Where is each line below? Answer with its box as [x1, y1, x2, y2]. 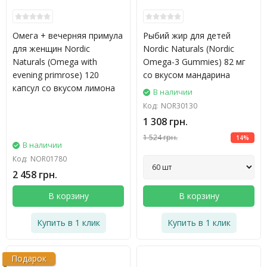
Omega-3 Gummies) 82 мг [143, 56, 246, 67]
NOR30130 [161, 101, 197, 111]
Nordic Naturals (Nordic [143, 43, 234, 54]
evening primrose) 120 [13, 69, 99, 80]
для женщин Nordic [13, 43, 90, 54]
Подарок [11, 253, 46, 264]
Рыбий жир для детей [143, 30, 231, 41]
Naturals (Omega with [13, 56, 97, 67]
